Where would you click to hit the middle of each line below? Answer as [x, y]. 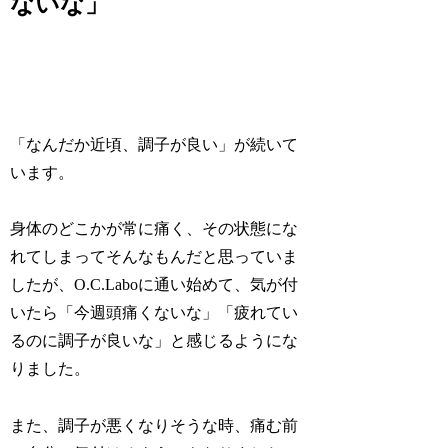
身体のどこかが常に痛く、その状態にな [154, 229]
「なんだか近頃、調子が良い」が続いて [154, 144]
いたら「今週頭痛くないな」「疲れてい [154, 313]
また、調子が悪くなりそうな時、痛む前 [154, 426]
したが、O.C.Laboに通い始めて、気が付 [154, 285]
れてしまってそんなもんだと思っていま [154, 257]
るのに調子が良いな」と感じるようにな [154, 341]
